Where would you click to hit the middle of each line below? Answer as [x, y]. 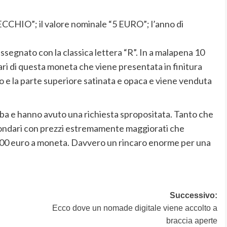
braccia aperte [192, 220]
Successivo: [193, 195]
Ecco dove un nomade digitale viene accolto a [135, 208]
